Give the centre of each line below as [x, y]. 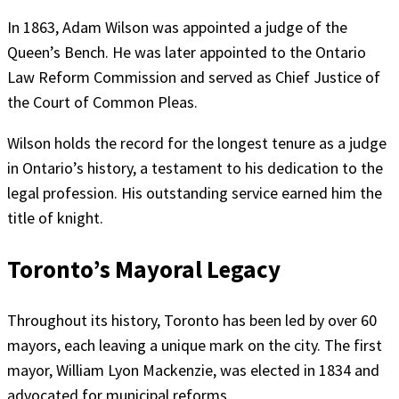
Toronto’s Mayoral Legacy [144, 269]
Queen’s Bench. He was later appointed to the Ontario [187, 52]
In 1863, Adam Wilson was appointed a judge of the [177, 27]
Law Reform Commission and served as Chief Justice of [194, 77]
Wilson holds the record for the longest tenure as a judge [197, 142]
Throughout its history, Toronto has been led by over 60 [192, 321]
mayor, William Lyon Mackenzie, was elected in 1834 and [193, 370]
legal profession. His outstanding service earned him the [195, 192]
